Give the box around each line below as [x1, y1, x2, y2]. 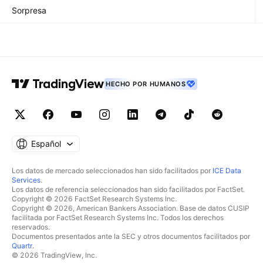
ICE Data [213, 166, 241, 175]
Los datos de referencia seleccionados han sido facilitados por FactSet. [12, 185, 245, 194]
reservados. [12, 222, 50, 231]
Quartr [12, 241, 32, 250]
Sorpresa [12, 5, 46, 15]
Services [12, 176, 41, 184]
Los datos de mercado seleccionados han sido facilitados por [12, 166, 213, 175]
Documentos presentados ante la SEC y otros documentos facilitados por [12, 232, 250, 241]
